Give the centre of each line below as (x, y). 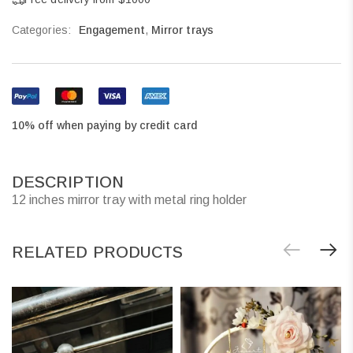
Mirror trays (182, 30)
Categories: (41, 30)
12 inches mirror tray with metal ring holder (130, 200)
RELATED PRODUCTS (98, 253)
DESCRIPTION (68, 182)
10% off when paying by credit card (104, 126)
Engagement (111, 30)
